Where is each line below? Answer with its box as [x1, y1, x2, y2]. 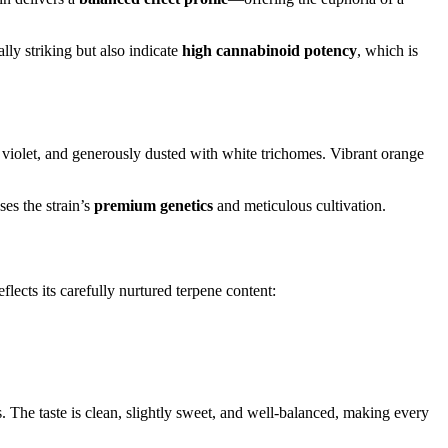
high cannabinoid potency [182, 42, 357, 60]
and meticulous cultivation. [213, 197, 386, 215]
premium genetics [94, 197, 213, 215]
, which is [357, 42, 418, 60]
